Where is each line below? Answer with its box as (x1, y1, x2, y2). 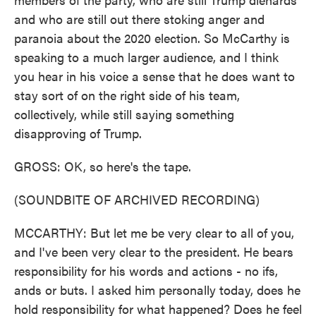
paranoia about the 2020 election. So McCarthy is (14, 29, 290, 47)
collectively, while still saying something (14, 105, 234, 123)
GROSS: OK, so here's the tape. (14, 157, 191, 175)
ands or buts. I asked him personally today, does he (14, 281, 300, 298)
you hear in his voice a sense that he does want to (14, 67, 295, 85)
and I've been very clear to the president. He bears (14, 243, 293, 260)
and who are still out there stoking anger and (14, 10, 265, 28)
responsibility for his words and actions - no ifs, (14, 262, 278, 279)
